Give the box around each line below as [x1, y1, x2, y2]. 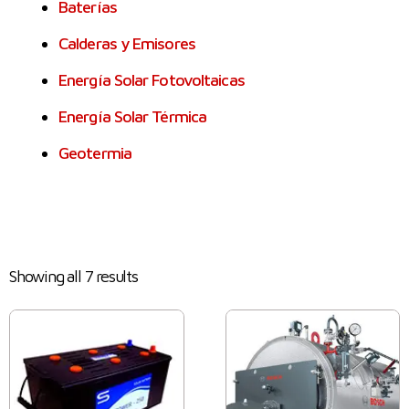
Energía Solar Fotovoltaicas [58, 69, 245, 89]
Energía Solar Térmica [58, 106, 207, 126]
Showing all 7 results [9, 266, 138, 286]
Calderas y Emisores [58, 33, 195, 53]
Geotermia [58, 142, 131, 163]
